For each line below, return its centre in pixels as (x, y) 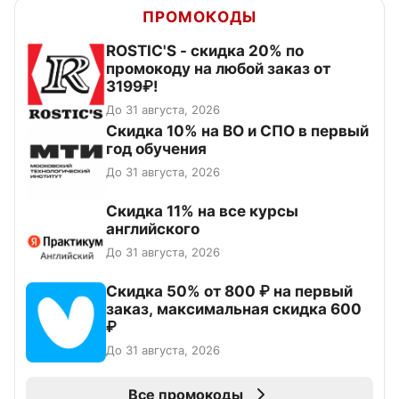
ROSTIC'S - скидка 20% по (205, 50)
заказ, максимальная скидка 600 (234, 309)
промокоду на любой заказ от (218, 68)
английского (153, 228)
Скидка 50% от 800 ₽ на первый (229, 291)
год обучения (156, 148)
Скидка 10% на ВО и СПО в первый (237, 130)
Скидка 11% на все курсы (202, 211)
